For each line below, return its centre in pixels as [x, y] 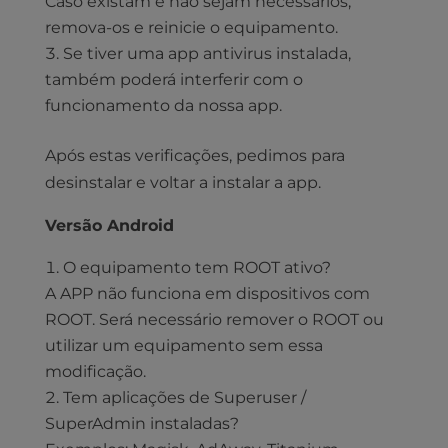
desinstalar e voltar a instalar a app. [182, 183]
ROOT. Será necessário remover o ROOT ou [214, 320]
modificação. [95, 372]
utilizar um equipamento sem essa [183, 346]
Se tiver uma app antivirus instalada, [206, 54]
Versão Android [109, 226]
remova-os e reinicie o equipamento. [191, 28]
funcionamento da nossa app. [163, 106]
